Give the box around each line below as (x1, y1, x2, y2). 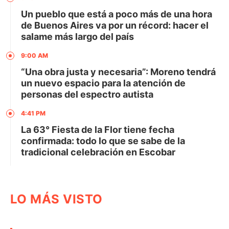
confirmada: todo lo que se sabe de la (21, 135, 185, 147)
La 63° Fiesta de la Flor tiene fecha (21, 124, 174, 135)
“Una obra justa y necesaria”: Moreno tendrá (21, 66, 216, 78)
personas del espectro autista (21, 89, 153, 100)
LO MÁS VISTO (10, 192, 103, 207)
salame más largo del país (21, 31, 134, 42)
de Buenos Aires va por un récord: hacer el (21, 20, 209, 31)
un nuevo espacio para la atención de (21, 78, 186, 89)
